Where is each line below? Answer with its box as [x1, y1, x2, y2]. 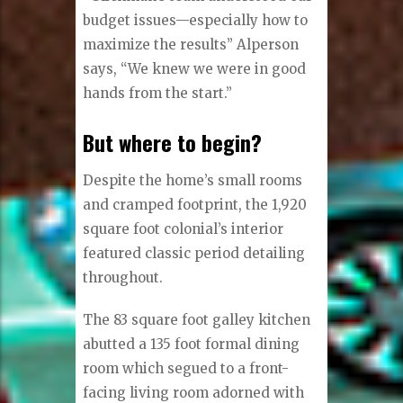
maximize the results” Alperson [83, 35, 300, 53]
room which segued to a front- [83, 360, 290, 378]
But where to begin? [83, 125, 263, 158]
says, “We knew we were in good [83, 59, 307, 77]
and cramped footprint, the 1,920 [83, 196, 308, 214]
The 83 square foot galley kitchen [83, 311, 311, 329]
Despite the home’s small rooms [83, 172, 303, 190]
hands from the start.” [83, 84, 233, 102]
